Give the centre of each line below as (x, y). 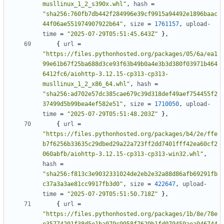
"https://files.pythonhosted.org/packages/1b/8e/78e (130, 214)
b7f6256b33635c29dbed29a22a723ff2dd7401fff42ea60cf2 (130, 144)
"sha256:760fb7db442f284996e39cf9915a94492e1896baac (130, 14)
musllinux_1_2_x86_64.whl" (86, 84)
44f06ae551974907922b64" (83, 24)
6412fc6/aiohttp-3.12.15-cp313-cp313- (105, 74)
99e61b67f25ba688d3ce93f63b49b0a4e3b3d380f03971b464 (130, 64)
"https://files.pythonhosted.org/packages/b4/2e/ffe (130, 134)
